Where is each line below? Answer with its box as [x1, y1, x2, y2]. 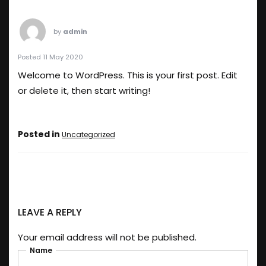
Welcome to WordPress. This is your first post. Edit [18, 69, 237, 81]
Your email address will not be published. [18, 231, 197, 243]
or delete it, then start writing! [18, 84, 150, 97]
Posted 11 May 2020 [18, 52, 83, 62]
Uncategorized [62, 129, 115, 140]
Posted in [18, 128, 62, 140]
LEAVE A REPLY [18, 205, 82, 219]
